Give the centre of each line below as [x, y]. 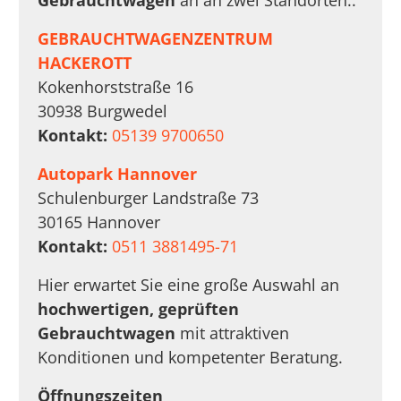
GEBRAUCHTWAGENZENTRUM [156, 39]
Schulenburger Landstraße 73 [149, 198]
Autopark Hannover [118, 174]
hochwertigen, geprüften [139, 309]
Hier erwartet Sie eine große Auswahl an [189, 285]
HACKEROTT [85, 63]
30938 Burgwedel [103, 111]
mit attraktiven [233, 333]
